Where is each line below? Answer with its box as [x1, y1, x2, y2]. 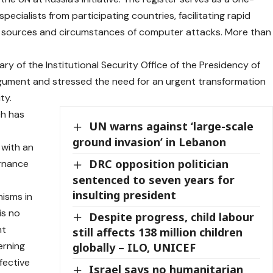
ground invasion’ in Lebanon [73, 135, 227, 150]
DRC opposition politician [89, 157, 229, 172]
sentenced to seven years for [73, 172, 235, 187]
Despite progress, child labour [89, 209, 255, 224]
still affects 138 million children [73, 225, 243, 240]
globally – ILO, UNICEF [73, 240, 196, 255]
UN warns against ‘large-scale [89, 119, 254, 134]
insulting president [73, 187, 177, 202]
